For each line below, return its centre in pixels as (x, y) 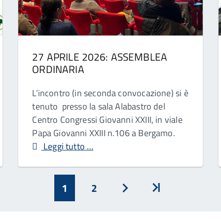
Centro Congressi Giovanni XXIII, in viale (107, 119)
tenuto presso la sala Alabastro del (99, 106)
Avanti (140, 200)
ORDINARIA (58, 69)
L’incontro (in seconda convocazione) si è (110, 93)
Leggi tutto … (67, 146)
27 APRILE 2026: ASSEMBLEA (100, 56)
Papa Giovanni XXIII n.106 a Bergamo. (105, 133)
